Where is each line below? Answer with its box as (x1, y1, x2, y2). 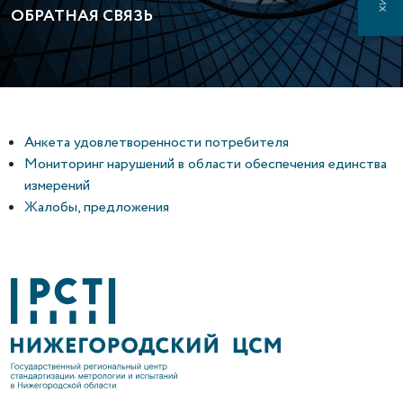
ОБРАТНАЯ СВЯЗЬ (11, 4, 153, 29)
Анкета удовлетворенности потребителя (24, 132, 289, 154)
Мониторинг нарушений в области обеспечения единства (24, 154, 387, 175)
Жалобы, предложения (24, 197, 169, 219)
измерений (24, 175, 90, 197)
